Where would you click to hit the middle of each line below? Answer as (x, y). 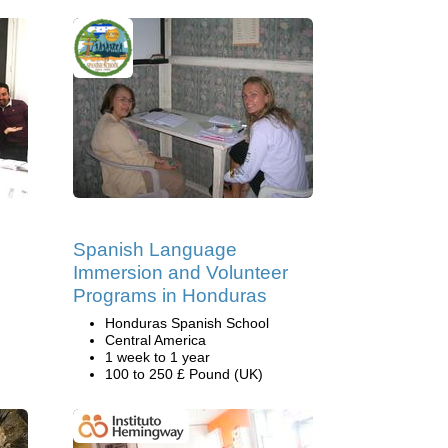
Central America (155, 340)
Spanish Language (155, 249)
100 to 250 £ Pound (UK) (184, 374)
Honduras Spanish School (187, 323)
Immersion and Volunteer (180, 272)
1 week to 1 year (157, 357)
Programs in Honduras (170, 295)
